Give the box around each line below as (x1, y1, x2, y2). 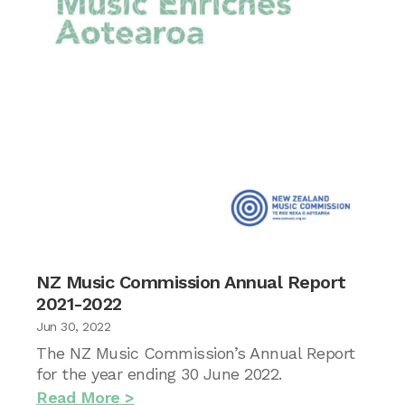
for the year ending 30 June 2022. (36, 364, 282, 383)
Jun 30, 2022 (36, 319, 110, 334)
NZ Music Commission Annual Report (36, 271, 346, 293)
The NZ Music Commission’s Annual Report (36, 344, 355, 363)
